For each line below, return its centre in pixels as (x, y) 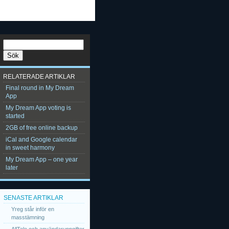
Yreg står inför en (33, 209)
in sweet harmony (30, 148)
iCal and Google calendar (41, 140)
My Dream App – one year (42, 159)
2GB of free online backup (42, 128)
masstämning (28, 217)
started (15, 116)
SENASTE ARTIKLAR (33, 198)
